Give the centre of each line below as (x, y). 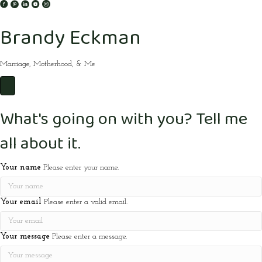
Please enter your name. (81, 168)
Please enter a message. (89, 237)
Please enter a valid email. (86, 202)
